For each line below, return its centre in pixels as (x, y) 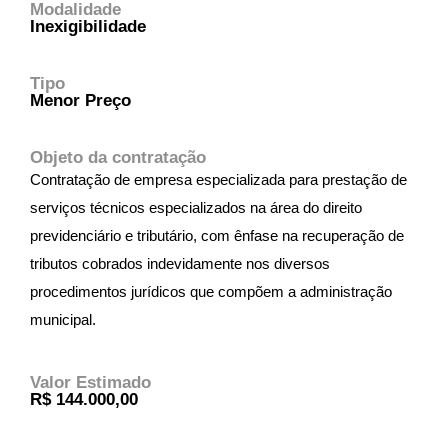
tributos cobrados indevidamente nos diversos (180, 263)
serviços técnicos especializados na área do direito (196, 207)
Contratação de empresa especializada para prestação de (218, 179)
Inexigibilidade (88, 26)
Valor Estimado (90, 382)
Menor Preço (80, 100)
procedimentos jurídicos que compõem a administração (211, 291)
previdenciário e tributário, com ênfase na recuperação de (217, 235)
